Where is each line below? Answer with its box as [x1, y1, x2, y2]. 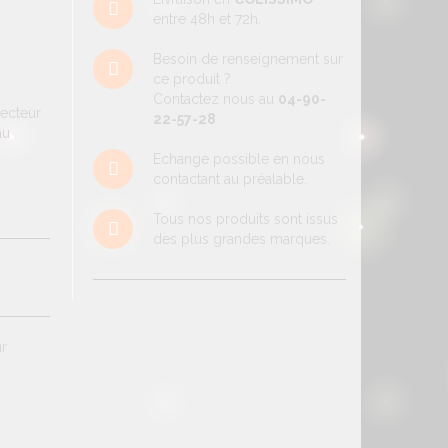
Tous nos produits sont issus [153, 211, 339, 227]
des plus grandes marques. [153, 231, 331, 247]
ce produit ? [153, 71, 232, 87]
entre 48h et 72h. [153, 11, 262, 27]
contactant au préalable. [153, 171, 308, 187]
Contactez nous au [153, 91, 279, 107]
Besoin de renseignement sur [153, 51, 344, 67]
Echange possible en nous [153, 151, 326, 167]
